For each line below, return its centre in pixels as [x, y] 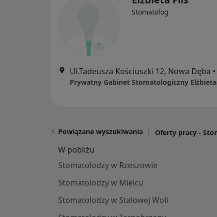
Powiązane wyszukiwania [101, 132]
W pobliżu [76, 150]
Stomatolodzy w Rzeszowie [108, 165]
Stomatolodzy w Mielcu [101, 183]
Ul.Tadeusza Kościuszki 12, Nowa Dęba [140, 71]
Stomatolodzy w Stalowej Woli [113, 200]
